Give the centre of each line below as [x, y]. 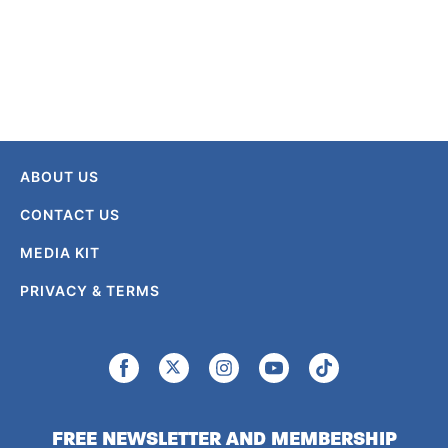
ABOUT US [59, 177]
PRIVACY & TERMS [90, 291]
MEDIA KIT [60, 253]
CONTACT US [70, 215]
